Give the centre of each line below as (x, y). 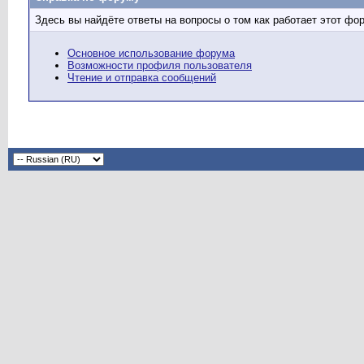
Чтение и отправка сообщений (142, 78)
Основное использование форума (151, 54)
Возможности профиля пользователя (160, 66)
